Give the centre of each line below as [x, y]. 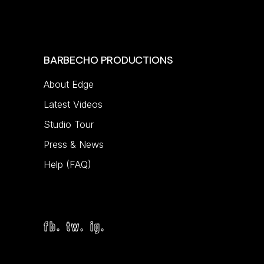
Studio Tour [69, 124]
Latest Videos [73, 104]
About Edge [69, 84]
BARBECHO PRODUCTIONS [108, 60]
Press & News [74, 144]
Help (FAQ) [67, 164]
